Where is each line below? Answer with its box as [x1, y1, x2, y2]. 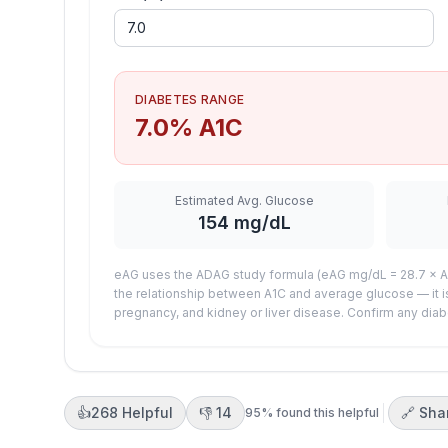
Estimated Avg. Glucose [174, 193, 314, 208]
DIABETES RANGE [135, 92, 245, 107]
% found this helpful [261, 405, 379, 420]
